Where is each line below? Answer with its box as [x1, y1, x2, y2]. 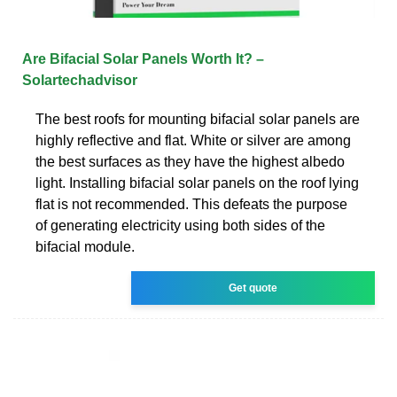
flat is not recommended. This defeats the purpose [35, 196, 347, 212]
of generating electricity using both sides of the [35, 217, 325, 233]
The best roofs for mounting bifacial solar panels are [35, 111, 360, 127]
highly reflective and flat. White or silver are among [35, 132, 351, 148]
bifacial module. [35, 238, 135, 254]
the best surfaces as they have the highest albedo [35, 153, 345, 169]
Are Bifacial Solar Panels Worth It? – [22, 51, 264, 66]
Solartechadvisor [22, 72, 137, 88]
